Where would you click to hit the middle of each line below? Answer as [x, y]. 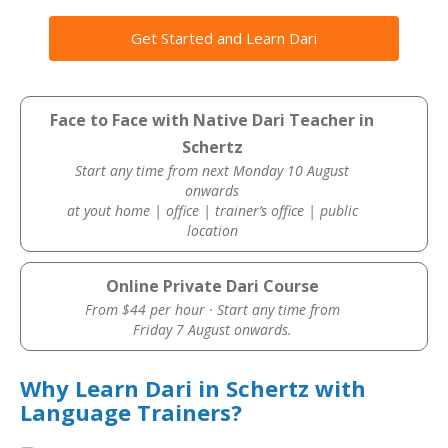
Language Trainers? [131, 412]
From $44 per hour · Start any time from [212, 309]
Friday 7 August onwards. [212, 329]
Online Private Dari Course [212, 286]
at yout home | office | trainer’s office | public [212, 210]
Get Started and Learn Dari [224, 38]
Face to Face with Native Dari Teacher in [212, 120]
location [212, 230]
